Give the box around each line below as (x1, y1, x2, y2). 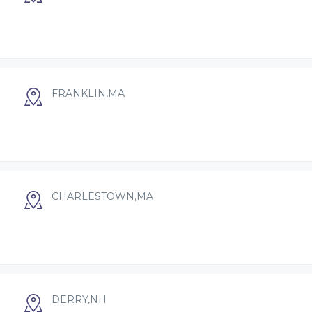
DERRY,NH (52, 292, 107, 306)
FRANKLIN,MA (52, 86, 125, 100)
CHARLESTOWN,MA (52, 189, 153, 203)
